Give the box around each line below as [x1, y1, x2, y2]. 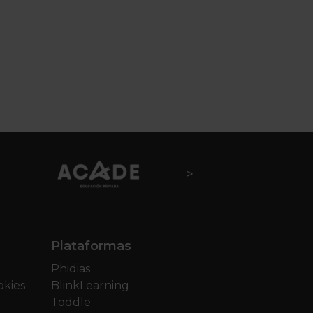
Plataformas [51, 238, 131, 254]
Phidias [51, 262, 90, 275]
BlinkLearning [51, 279, 129, 292]
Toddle [51, 296, 91, 309]
